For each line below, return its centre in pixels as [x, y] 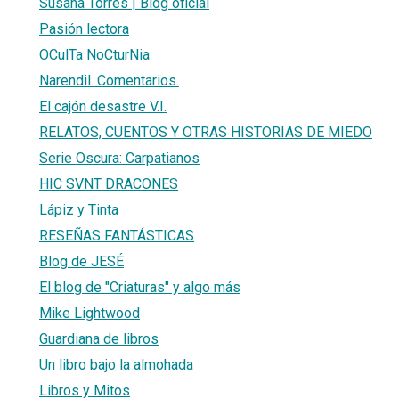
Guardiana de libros [99, 338]
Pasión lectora [84, 28]
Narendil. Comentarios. [109, 80]
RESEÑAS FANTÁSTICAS [117, 235]
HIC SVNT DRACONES [109, 183]
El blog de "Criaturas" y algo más [140, 287]
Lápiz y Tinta [79, 209]
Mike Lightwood [90, 313]
